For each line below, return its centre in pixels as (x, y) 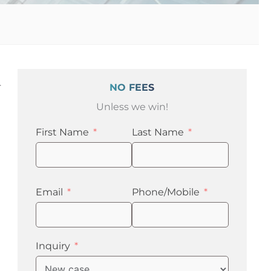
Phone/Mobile (166, 192)
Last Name (158, 132)
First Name (62, 132)
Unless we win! (132, 106)
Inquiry (53, 246)
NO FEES (132, 87)
